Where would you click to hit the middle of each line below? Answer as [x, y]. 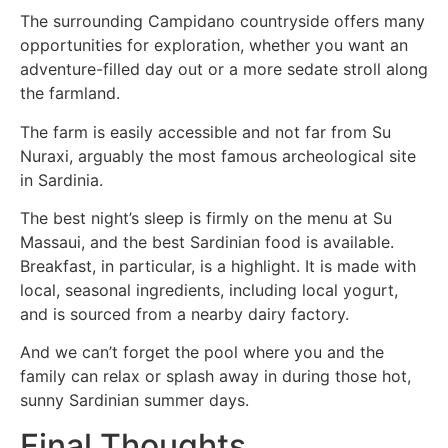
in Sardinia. [61, 179]
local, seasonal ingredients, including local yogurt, [209, 289]
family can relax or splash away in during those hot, [215, 376]
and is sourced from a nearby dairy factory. [184, 313]
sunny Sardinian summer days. [134, 400]
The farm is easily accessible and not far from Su [205, 131]
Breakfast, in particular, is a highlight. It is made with [218, 265]
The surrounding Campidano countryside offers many [222, 21]
